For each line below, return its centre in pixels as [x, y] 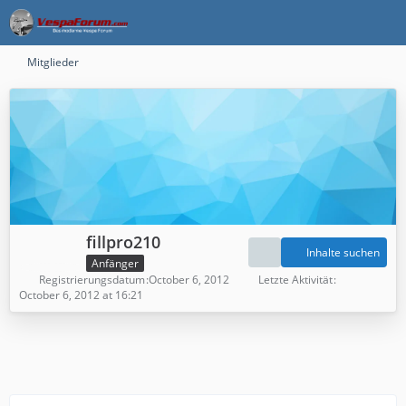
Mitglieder [53, 62]
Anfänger [115, 263]
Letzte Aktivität [295, 279]
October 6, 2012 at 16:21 [81, 295]
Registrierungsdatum [92, 279]
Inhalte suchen [343, 253]
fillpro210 [123, 242]
